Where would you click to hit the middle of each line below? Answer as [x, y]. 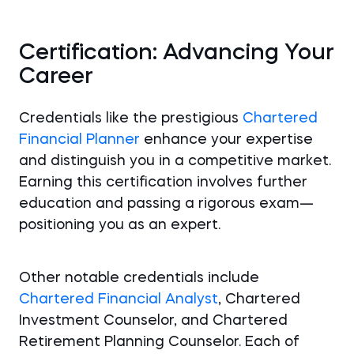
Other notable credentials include [139, 278]
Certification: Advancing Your [177, 54]
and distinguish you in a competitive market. [175, 161]
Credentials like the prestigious [131, 119]
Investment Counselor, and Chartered [153, 321]
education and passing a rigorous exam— [166, 204]
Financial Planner [79, 140]
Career [56, 77]
